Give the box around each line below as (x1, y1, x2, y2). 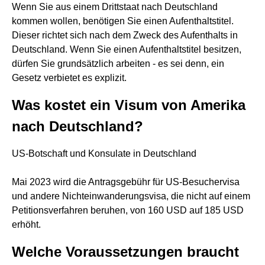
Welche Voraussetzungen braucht (12, 244, 239, 260)
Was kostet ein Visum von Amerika (12, 97, 245, 113)
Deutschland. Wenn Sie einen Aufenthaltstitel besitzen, (12, 44, 241, 54)
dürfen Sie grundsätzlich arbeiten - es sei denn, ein (12, 59, 224, 69)
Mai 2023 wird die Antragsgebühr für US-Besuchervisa (12, 177, 240, 187)
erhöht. (12, 219, 41, 230)
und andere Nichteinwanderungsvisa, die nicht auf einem (12, 191, 250, 201)
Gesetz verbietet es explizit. (12, 73, 127, 83)
